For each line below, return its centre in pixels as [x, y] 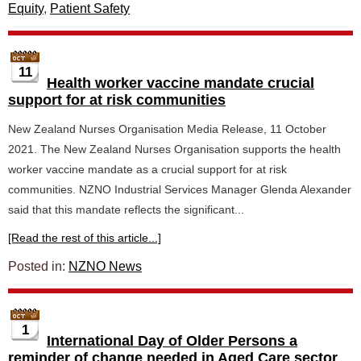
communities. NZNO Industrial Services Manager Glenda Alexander [180, 189]
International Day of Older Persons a [172, 341]
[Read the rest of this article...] [85, 238]
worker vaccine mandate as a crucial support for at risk [147, 169]
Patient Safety [90, 8]
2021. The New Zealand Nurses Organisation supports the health [174, 149]
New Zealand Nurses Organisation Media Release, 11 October [167, 129]
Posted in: [38, 266]
